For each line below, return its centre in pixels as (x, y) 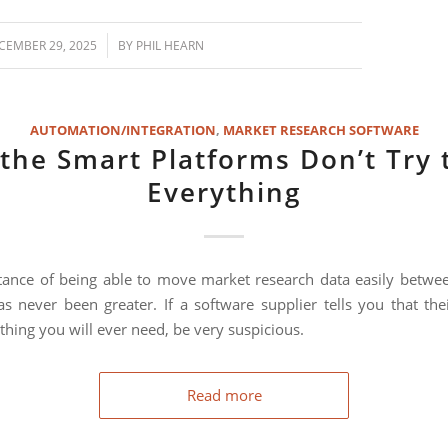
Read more (224, 394)
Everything (224, 191)
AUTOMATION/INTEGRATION (122, 129)
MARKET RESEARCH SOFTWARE (320, 129)
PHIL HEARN (170, 45)
